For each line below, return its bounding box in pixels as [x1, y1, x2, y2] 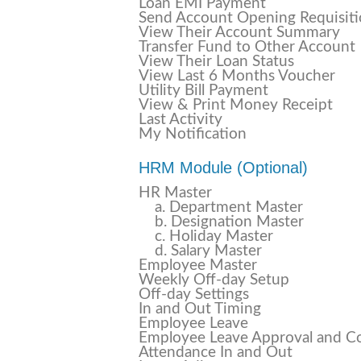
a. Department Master [155, 200, 303, 215]
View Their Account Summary [139, 25, 340, 40]
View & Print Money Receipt [139, 98, 333, 113]
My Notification [139, 127, 247, 142]
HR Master [139, 185, 212, 201]
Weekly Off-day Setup [139, 272, 289, 288]
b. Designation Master [155, 214, 304, 230]
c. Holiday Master [155, 229, 273, 244]
